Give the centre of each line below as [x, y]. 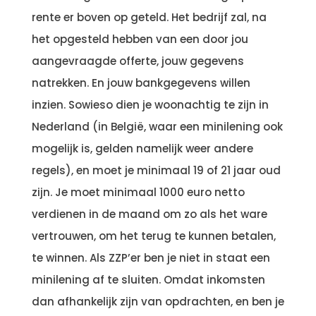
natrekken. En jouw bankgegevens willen [141, 83]
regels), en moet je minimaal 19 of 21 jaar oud [156, 170]
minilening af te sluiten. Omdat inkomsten [148, 280]
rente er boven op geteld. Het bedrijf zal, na [149, 17]
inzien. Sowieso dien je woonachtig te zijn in [150, 105]
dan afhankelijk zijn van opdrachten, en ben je [158, 302]
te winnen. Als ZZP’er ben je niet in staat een [151, 258]
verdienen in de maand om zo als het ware [149, 214]
